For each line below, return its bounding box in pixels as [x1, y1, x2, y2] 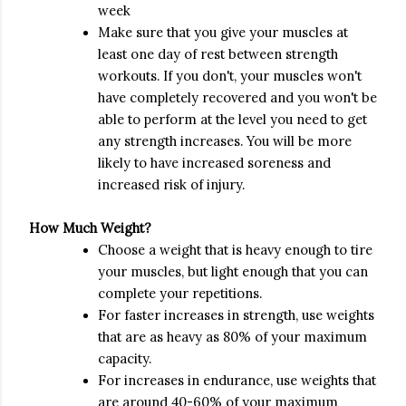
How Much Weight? [29, 219, 151, 237]
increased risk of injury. [98, 176, 245, 193]
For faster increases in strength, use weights [98, 306, 374, 324]
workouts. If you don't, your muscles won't [98, 67, 362, 84]
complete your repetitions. [98, 285, 262, 302]
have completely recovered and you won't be [98, 89, 377, 106]
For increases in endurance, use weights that [98, 372, 376, 389]
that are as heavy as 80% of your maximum [98, 328, 367, 345]
